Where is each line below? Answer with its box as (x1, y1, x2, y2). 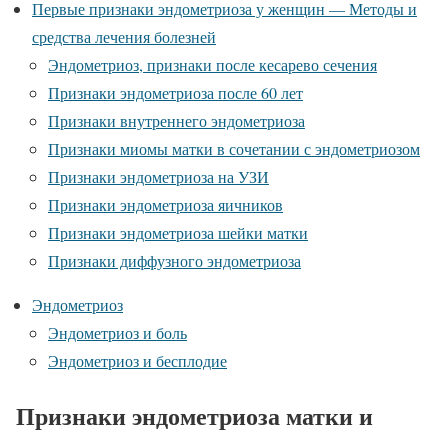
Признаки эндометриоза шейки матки (48, 222, 308, 244)
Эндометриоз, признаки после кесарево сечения (48, 54, 377, 76)
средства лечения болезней (32, 26, 216, 48)
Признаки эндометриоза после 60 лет (48, 82, 303, 104)
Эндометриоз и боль (48, 322, 187, 344)
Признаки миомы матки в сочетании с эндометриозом (48, 138, 420, 160)
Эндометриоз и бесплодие (48, 350, 227, 372)
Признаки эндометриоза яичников (48, 194, 283, 216)
